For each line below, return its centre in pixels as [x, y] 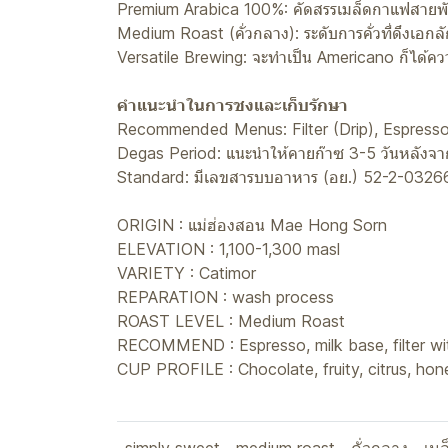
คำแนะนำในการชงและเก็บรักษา [232, 105]
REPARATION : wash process [225, 297]
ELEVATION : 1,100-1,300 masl [228, 249]
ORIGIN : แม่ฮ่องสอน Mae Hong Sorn [252, 225]
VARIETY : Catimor [186, 273]
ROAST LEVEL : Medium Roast [231, 321]
